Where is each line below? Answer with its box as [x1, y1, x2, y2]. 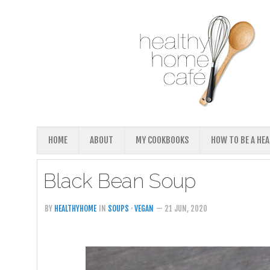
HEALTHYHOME [54, 204, 96, 213]
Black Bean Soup [43, 169, 196, 193]
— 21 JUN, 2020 [156, 204, 207, 213]
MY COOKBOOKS [136, 134, 189, 146]
